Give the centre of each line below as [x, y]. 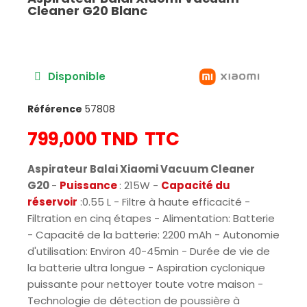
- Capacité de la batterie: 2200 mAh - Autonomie [153, 234]
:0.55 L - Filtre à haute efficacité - [164, 201]
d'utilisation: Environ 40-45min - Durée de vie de [149, 251]
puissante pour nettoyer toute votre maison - [145, 284]
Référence [55, 109]
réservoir [52, 201]
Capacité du [196, 185]
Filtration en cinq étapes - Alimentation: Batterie [151, 218]
